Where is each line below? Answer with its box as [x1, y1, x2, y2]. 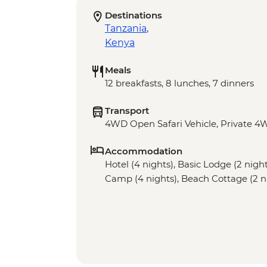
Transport [105, 105, 149, 117]
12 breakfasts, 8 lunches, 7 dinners [105, 77, 254, 89]
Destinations [105, 10, 162, 21]
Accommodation [105, 145, 182, 157]
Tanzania [105, 23, 147, 35]
